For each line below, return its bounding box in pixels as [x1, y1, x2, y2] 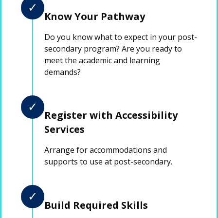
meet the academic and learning [44, 54, 160, 66]
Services [44, 123, 85, 136]
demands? [44, 66, 81, 77]
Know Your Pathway [44, 9, 145, 23]
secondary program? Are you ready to [44, 43, 182, 54]
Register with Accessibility [44, 109, 178, 122]
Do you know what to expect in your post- [44, 31, 197, 42]
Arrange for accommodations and [44, 145, 167, 156]
